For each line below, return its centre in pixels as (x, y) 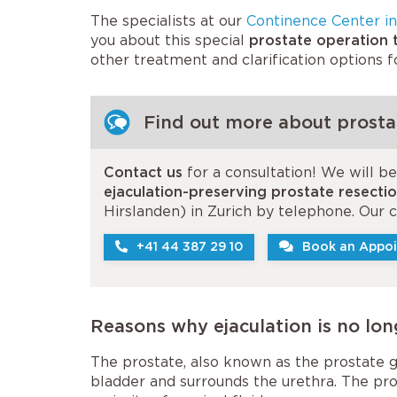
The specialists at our (168, 21)
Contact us (143, 172)
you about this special (170, 40)
